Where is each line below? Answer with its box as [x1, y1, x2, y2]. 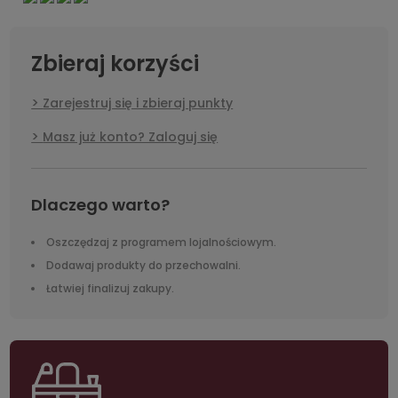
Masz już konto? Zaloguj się [43, 127, 219, 146]
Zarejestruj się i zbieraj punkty [43, 93, 234, 112]
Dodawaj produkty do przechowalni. [46, 257, 242, 273]
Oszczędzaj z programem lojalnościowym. [46, 234, 277, 250]
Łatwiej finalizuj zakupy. [46, 280, 175, 296]
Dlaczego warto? [31, 193, 171, 216]
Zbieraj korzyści [31, 48, 200, 78]
